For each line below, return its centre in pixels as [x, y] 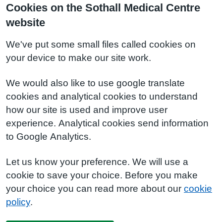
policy [18, 202]
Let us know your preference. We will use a [97, 162]
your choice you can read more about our [95, 189]
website [26, 22]
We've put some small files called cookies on [101, 44]
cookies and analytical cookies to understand [102, 96]
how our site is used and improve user [87, 110]
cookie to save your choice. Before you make [102, 175]
